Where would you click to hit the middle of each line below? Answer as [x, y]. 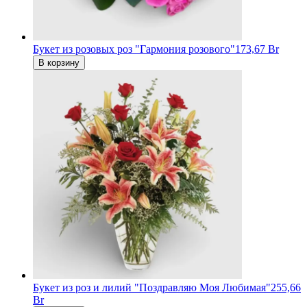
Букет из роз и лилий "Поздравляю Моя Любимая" [152, 288]
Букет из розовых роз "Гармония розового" [134, 49]
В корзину [59, 63]
